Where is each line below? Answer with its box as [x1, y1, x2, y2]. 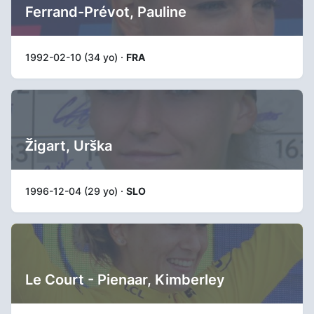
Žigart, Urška [25, 137, 112, 154]
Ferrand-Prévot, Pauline [25, 3, 186, 20]
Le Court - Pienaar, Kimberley [25, 271, 225, 288]
